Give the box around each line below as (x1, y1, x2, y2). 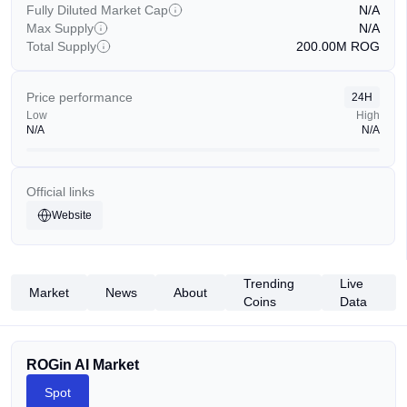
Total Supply (26, 39, 96, 54)
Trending (243, 276, 294, 291)
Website (52, 209, 92, 222)
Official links (26, 184, 94, 199)
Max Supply (26, 21, 94, 35)
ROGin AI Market (26, 357, 139, 372)
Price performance (26, 90, 133, 104)
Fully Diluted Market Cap (26, 3, 168, 17)
